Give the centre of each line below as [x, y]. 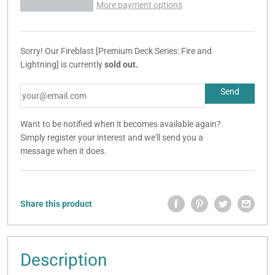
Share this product [56, 204]
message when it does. [64, 151]
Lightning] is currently [62, 65]
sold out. [121, 65]
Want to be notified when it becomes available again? [121, 124]
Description [64, 260]
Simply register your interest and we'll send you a [112, 138]
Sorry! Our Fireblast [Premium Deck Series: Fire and [116, 51]
